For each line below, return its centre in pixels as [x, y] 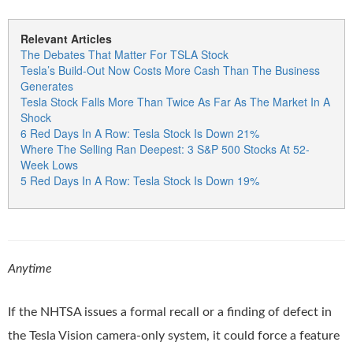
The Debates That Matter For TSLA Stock [124, 54]
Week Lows [49, 165]
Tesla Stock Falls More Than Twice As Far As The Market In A [175, 102]
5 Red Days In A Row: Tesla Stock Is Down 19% [140, 180]
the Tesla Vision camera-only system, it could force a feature [174, 336]
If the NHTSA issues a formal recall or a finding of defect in [170, 312]
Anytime [30, 269]
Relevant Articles [66, 39]
